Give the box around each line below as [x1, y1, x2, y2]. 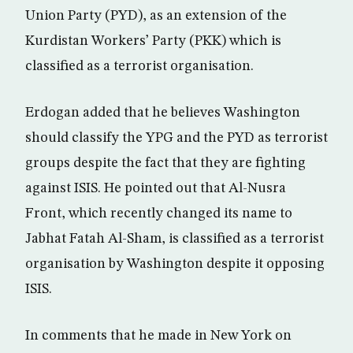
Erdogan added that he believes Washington [25, 106, 300, 121]
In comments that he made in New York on [25, 329, 292, 344]
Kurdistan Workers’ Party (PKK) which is [25, 34, 281, 49]
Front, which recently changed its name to [25, 206, 292, 221]
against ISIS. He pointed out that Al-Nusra [25, 181, 286, 196]
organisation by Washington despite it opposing [25, 257, 325, 272]
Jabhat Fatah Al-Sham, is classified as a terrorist [25, 232, 324, 247]
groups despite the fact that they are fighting [25, 156, 306, 171]
